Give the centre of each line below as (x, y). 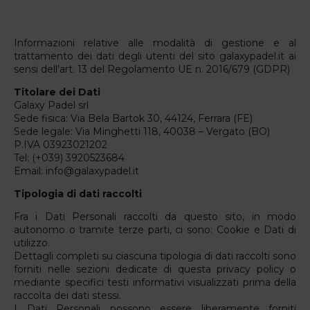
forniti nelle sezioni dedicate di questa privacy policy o (155, 269)
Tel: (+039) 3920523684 (69, 157)
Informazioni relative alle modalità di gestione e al (155, 43)
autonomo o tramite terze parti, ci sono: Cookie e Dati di (155, 229)
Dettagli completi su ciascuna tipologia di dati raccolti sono (155, 256)
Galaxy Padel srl (51, 105)
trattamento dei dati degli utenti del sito (117, 56)
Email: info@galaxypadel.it (76, 171)
